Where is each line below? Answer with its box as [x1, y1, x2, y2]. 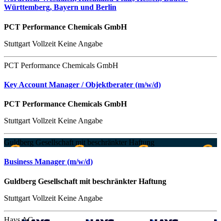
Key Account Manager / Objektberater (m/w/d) [4, 80, 161, 89]
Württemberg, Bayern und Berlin [4, 3, 116, 12]
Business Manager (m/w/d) [4, 157, 93, 166]
